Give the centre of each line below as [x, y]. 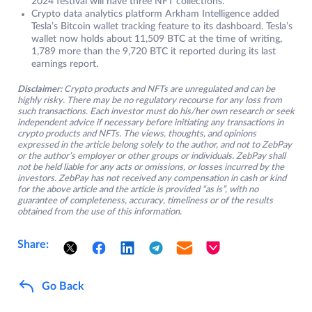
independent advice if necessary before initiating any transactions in [150, 123]
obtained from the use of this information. [100, 212]
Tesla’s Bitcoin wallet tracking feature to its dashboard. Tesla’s [162, 27]
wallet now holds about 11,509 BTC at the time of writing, [157, 39]
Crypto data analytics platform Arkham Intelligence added [155, 14]
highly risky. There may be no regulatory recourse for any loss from [150, 101]
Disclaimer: [40, 90]
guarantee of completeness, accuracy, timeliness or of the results [145, 201]
